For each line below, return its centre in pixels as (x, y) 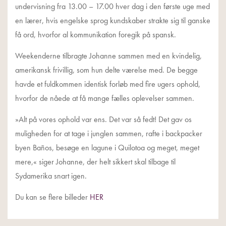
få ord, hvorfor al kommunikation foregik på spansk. (96, 35)
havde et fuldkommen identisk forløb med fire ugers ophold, (108, 84)
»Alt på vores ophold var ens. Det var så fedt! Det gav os (103, 120)
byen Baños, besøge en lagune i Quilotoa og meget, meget (107, 148)
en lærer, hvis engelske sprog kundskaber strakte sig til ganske (113, 21)
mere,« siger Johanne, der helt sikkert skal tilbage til (95, 162)
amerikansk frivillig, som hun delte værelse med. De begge (106, 70)
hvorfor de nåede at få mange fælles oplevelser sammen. (105, 98)
